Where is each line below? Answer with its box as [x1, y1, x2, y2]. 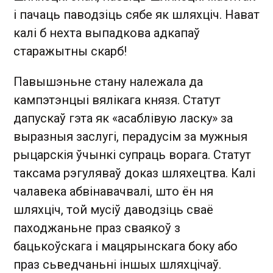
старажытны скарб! [13, 44, 127, 58]
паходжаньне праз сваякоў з [13, 221, 180, 235]
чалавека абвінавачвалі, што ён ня [13, 184, 213, 199]
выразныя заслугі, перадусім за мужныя [13, 129, 247, 144]
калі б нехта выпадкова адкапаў [13, 26, 200, 40]
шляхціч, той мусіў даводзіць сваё [13, 202, 213, 217]
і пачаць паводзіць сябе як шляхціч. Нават [13, 7, 260, 22]
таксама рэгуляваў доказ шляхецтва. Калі [13, 166, 255, 180]
